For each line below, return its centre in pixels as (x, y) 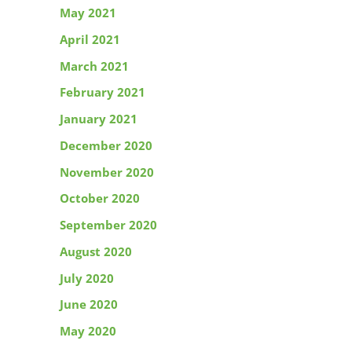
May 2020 (88, 331)
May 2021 (88, 13)
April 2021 (90, 39)
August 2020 (96, 251)
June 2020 (89, 304)
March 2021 (94, 66)
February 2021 (103, 92)
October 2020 (100, 198)
